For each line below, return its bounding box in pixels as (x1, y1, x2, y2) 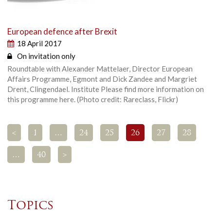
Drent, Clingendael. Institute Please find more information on (7, 84, 204, 93)
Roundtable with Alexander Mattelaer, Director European (7, 64, 193, 73)
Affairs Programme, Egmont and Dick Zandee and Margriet (7, 74, 197, 83)
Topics (7, 199, 54, 213)
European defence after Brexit (7, 26, 117, 36)
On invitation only (17, 51, 75, 60)
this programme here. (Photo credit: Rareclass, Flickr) (7, 94, 178, 104)
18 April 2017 (17, 38, 62, 48)
